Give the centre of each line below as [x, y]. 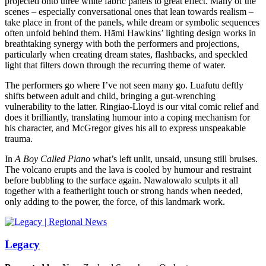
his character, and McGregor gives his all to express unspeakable [125, 128]
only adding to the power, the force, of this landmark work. [115, 201]
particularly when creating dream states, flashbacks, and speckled [126, 54]
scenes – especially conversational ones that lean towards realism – [129, 11]
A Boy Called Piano [54, 159]
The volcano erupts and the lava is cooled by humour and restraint [128, 169]
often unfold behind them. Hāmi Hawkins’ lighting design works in [130, 33]
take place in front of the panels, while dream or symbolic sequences [132, 22]
